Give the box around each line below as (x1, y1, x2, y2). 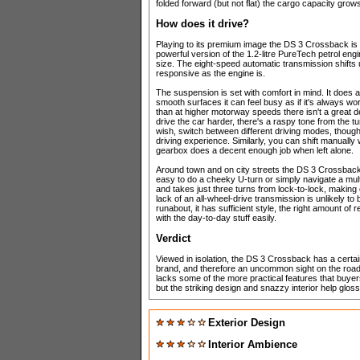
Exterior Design (208, 317, 285, 329)
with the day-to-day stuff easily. (156, 213, 276, 223)
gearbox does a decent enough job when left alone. (156, 145, 354, 156)
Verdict (156, 232, 190, 245)
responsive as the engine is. (156, 68, 265, 79)
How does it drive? (156, 18, 249, 31)
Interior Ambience (208, 338, 297, 351)
